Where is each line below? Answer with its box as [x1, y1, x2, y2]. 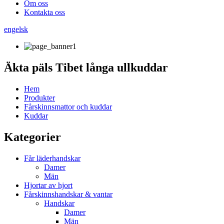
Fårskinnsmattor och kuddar [24, 102, 112, 111]
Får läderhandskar [24, 153, 80, 162]
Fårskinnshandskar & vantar [24, 189, 112, 198]
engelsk [4, 25, 28, 33]
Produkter [24, 93, 55, 102]
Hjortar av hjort [24, 180, 72, 189]
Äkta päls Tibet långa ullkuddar [4, 60, 168, 74]
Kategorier [4, 130, 61, 143]
